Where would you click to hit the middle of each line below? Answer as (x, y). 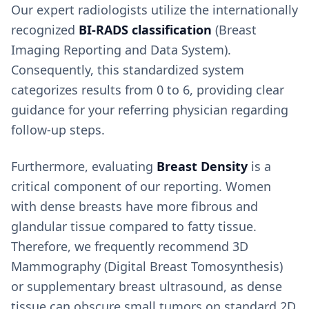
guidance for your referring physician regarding (150, 110)
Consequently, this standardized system (128, 70)
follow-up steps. (58, 130)
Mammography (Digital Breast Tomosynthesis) (147, 267)
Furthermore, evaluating (84, 167)
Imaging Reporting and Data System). (121, 50)
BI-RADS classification (145, 30)
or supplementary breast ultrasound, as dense (147, 287)
